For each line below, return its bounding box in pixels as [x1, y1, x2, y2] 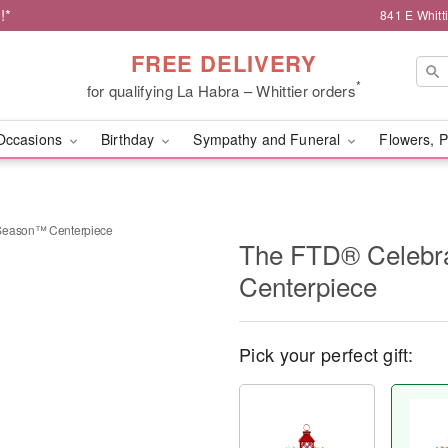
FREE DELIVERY [130, 46, 318, 79]
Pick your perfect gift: [239, 341, 413, 367]
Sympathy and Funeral [193, 129, 345, 149]
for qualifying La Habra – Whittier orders [86, 79, 356, 101]
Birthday [101, 129, 159, 149]
